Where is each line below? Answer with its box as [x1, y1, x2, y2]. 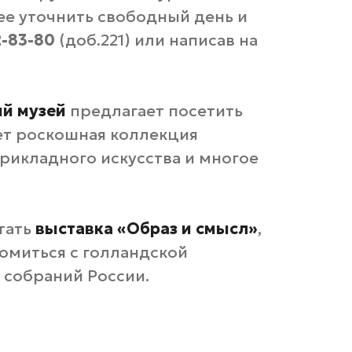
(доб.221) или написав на [55, 30, 258, 50]
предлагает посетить [66, 101, 243, 121]
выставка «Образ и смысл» [35, 218, 258, 239]
